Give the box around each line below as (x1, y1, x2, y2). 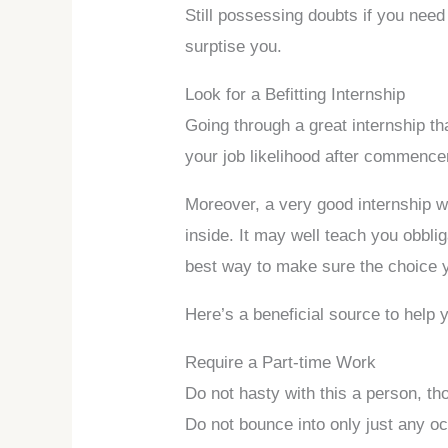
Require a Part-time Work (185, 352, 377, 372)
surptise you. (185, 36, 283, 56)
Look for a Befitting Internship (185, 84, 406, 104)
